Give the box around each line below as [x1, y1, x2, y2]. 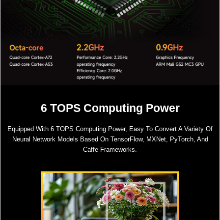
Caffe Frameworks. [83, 145, 137, 153]
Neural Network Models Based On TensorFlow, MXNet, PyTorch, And [12, 135, 208, 143]
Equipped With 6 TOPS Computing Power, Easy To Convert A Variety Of [7, 125, 213, 133]
